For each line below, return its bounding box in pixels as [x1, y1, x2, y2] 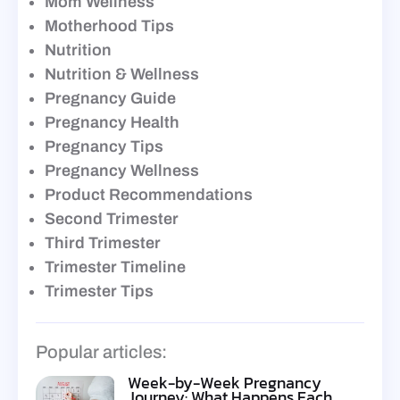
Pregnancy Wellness [45, 162, 199, 180]
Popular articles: [36, 342, 167, 362]
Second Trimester [45, 210, 179, 229]
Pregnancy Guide [45, 89, 176, 108]
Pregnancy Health [45, 113, 179, 132]
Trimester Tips [45, 282, 154, 301]
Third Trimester [45, 234, 161, 253]
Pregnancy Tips [45, 137, 163, 156]
